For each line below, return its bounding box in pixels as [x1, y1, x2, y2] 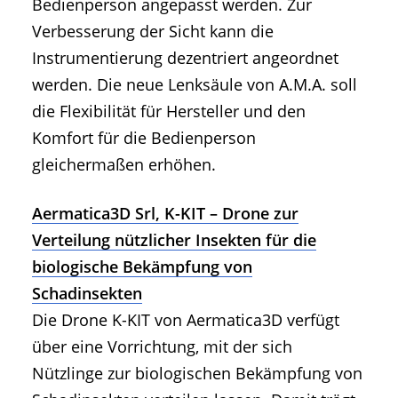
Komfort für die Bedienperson [32, 127, 256, 149]
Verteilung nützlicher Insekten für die [32, 229, 316, 251]
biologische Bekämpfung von [32, 256, 252, 278]
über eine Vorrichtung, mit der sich [32, 336, 292, 358]
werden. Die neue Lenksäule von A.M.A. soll [32, 74, 357, 96]
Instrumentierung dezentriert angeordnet [32, 47, 338, 69]
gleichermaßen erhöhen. [32, 154, 216, 176]
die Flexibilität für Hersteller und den [32, 100, 306, 123]
